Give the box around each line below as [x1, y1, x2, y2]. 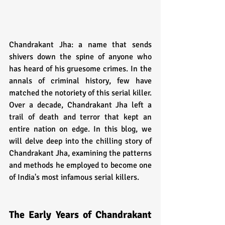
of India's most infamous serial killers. [9, 172, 139, 182]
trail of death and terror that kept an [9, 111, 152, 122]
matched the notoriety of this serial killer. [9, 87, 152, 98]
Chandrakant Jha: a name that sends [9, 39, 152, 50]
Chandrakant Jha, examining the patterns [9, 148, 152, 158]
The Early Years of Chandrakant [9, 208, 152, 221]
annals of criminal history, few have [9, 75, 152, 86]
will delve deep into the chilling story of [9, 136, 152, 146]
